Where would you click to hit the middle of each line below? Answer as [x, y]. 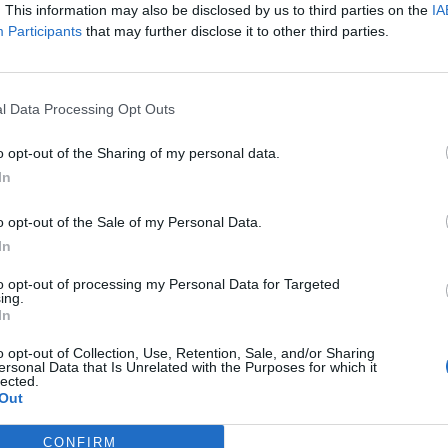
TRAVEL [92, 198]
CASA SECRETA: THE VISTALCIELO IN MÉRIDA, [206, 244]
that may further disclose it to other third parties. [235, 31]
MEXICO [71, 267]
